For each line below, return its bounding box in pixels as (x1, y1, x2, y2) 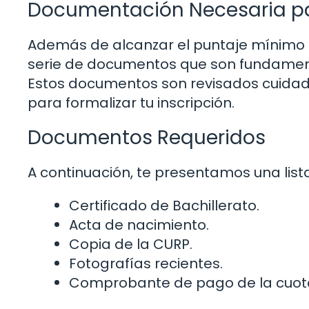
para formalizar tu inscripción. (28, 93, 235, 113)
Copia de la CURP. (69, 235, 192, 255)
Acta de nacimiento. (69, 215, 209, 235)
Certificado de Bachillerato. (69, 196, 259, 216)
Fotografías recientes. (69, 254, 223, 274)
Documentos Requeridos (28, 124, 266, 152)
